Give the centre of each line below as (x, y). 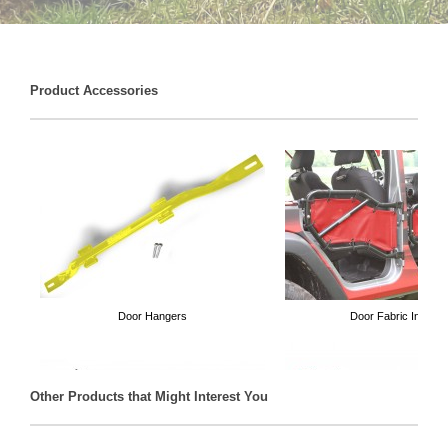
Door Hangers (152, 316)
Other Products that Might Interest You (149, 396)
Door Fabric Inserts (397, 316)
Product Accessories (94, 90)
